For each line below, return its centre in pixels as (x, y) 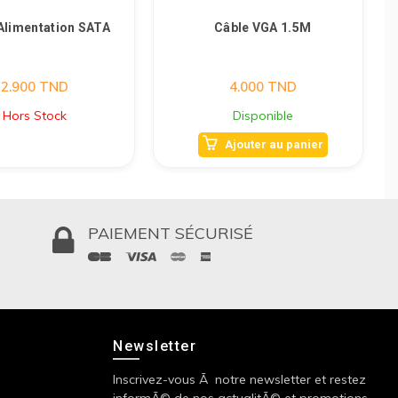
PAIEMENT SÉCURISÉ (170, 233)
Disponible (263, 115)
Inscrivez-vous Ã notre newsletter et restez (239, 379)
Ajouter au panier (274, 144)
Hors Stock (34, 115)
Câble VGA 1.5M (263, 28)
